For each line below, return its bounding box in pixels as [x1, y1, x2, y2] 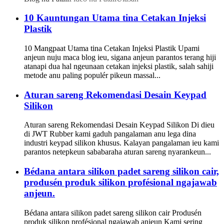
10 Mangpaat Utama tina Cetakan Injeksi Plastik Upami [24, 44, 199, 52]
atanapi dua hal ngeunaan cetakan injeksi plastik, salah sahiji [24, 62, 213, 70]
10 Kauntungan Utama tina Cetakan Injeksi [24, 12, 206, 23]
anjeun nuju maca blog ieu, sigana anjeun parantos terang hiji [24, 53, 216, 61]
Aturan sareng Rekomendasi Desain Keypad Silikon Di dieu [24, 120, 214, 129]
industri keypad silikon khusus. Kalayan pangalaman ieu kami [24, 138, 219, 147]
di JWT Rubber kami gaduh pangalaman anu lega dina [24, 129, 196, 138]
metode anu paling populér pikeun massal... [24, 71, 160, 79]
